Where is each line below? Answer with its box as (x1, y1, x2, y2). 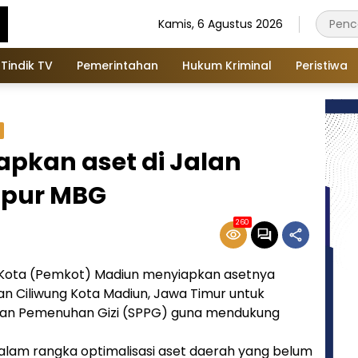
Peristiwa (296, 57, 348, 74)
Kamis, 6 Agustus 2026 (158, 15, 283, 32)
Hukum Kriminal (182, 57, 272, 74)
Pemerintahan (77, 57, 158, 74)
